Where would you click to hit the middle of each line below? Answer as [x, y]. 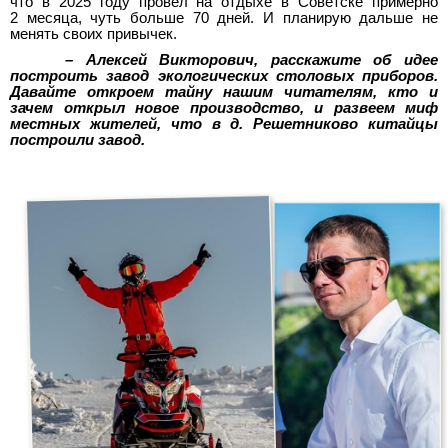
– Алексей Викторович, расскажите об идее [251, 60]
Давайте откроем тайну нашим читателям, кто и [224, 92]
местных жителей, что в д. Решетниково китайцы [224, 124]
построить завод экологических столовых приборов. [224, 76]
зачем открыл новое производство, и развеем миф [224, 108]
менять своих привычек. [93, 34]
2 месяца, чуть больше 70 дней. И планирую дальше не [224, 18]
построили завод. [77, 140]
